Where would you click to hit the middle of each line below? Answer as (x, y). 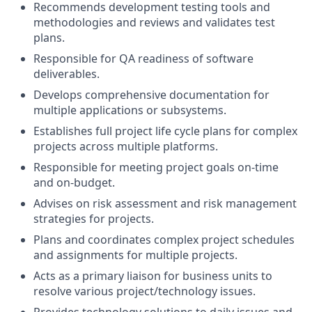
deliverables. (67, 74)
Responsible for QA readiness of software (143, 59)
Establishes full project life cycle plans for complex (165, 131)
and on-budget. (74, 183)
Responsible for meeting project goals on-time (156, 167)
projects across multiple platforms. (126, 147)
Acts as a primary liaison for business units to (153, 276)
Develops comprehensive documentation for (151, 95)
